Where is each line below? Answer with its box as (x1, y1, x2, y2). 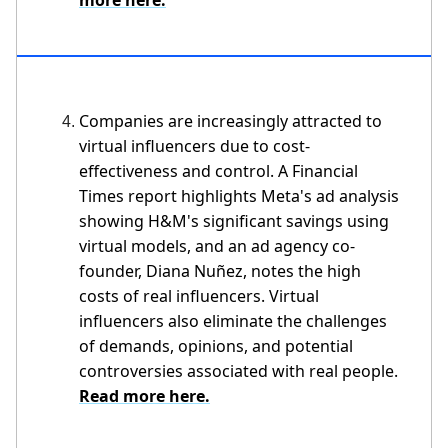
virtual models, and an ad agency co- (79, 234, 355, 257)
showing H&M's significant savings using (79, 209, 389, 232)
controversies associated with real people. (79, 359, 398, 382)
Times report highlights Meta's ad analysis (79, 184, 399, 207)
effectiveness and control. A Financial (79, 159, 358, 182)
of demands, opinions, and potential (79, 334, 353, 357)
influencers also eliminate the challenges (79, 309, 387, 332)
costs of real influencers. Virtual (79, 284, 319, 307)
